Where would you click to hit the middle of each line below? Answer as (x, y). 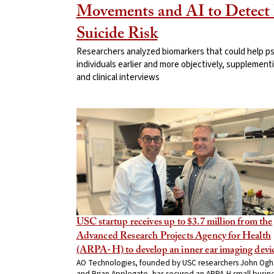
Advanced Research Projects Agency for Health (173, 236)
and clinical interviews (118, 77)
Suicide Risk (117, 34)
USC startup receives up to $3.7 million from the (174, 222)
